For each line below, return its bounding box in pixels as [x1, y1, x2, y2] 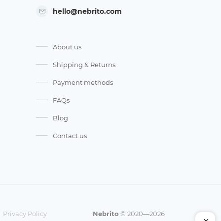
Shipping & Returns [53, 60, 115, 69]
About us [53, 42, 81, 51]
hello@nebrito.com [53, 6, 122, 16]
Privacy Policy [3, 210, 47, 218]
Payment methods [53, 78, 113, 86]
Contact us [53, 131, 87, 140]
